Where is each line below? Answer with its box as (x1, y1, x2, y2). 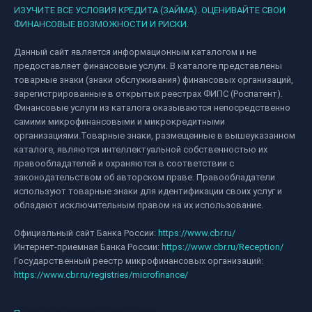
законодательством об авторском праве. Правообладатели (14, 172, 275, 182)
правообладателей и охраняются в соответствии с (14, 158, 234, 169)
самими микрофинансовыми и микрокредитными (14, 116, 225, 127)
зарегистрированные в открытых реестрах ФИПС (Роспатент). (14, 88, 283, 99)
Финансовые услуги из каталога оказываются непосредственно (14, 102, 290, 113)
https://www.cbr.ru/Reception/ (162, 242, 283, 252)
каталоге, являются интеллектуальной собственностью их (14, 144, 267, 155)
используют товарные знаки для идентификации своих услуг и (14, 186, 282, 196)
